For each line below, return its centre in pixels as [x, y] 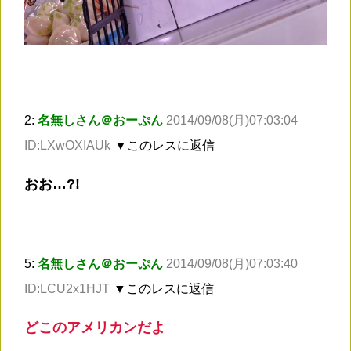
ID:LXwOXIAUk [67, 146]
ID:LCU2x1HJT [67, 289]
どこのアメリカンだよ [95, 328]
